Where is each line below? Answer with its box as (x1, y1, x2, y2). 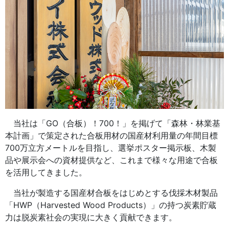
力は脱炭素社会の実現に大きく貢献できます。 (5, 212, 177, 223)
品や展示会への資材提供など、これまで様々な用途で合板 (5, 155, 218, 166)
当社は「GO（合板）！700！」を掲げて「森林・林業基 (5, 118, 220, 129)
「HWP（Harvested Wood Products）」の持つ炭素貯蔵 (5, 200, 216, 211)
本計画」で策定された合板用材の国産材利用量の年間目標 (5, 130, 218, 141)
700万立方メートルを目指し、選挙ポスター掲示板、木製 (5, 143, 216, 153)
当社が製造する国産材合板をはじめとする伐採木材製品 (5, 188, 218, 198)
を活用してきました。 (5, 167, 87, 178)
